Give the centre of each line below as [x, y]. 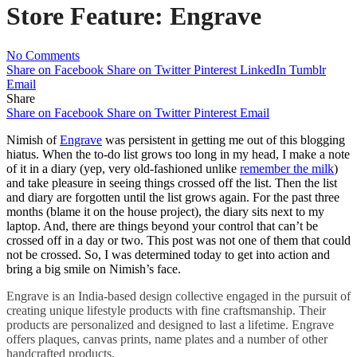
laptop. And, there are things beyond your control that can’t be [162, 226]
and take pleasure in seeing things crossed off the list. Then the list [172, 182]
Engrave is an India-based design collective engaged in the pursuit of [178, 296]
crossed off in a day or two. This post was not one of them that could [178, 240]
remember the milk [287, 168]
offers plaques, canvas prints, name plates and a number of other [167, 339]
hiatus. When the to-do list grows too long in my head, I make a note [178, 154]
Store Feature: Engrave [134, 16]
